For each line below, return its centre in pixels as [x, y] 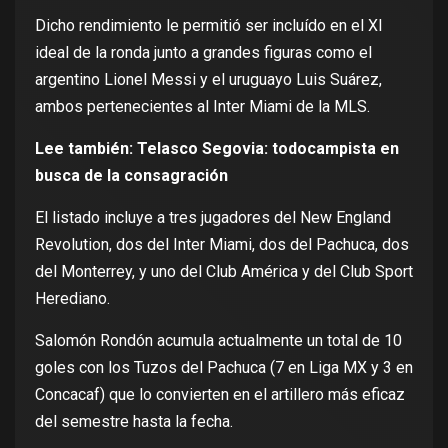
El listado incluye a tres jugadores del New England [213, 217]
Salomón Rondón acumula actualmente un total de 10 [218, 340]
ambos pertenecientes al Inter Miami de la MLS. [202, 106]
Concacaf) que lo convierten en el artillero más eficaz [220, 394]
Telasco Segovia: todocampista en [268, 148]
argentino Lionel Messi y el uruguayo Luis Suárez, [208, 79]
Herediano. [72, 298]
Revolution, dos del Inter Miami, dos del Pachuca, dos [222, 244]
